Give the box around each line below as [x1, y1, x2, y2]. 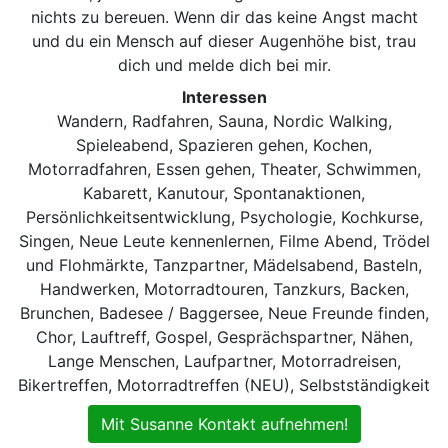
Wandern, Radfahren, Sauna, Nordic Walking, [56, 110, 392, 131]
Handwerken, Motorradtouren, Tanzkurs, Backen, [39, 278, 409, 299]
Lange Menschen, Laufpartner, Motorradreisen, [47, 350, 401, 371]
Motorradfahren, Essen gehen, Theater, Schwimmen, [27, 158, 421, 179]
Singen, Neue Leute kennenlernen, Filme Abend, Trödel [18, 230, 430, 251]
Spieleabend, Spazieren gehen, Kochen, [76, 134, 372, 155]
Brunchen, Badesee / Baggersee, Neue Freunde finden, [19, 302, 429, 323]
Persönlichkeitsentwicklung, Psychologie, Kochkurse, [25, 206, 423, 227]
